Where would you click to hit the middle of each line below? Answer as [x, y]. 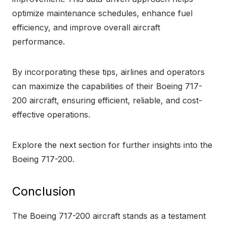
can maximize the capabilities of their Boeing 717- [107, 86]
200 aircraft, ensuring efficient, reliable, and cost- [107, 101]
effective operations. [51, 115]
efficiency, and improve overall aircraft [86, 28]
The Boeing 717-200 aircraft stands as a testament [109, 216]
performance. [39, 42]
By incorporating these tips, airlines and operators [108, 72]
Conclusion [44, 192]
